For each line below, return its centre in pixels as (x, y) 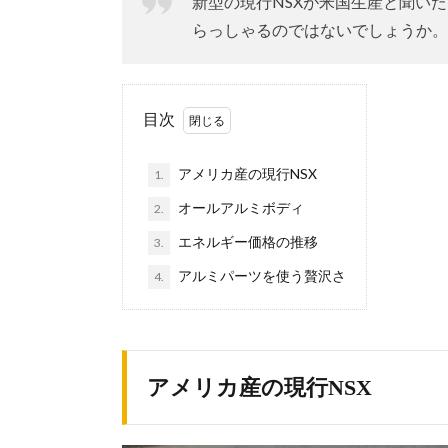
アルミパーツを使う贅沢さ (260, 276)
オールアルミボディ (239, 208)
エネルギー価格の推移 (246, 242)
